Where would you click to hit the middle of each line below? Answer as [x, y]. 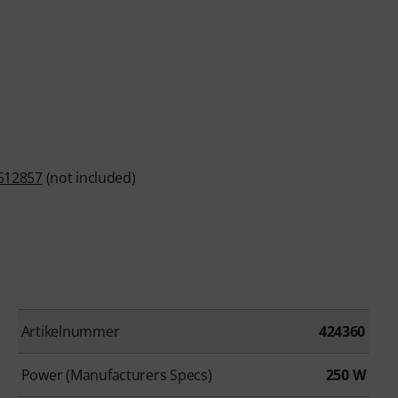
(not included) [89, 178]
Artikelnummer [70, 332]
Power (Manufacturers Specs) [116, 375]
